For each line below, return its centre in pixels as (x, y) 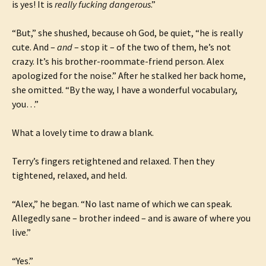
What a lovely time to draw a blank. (83, 132)
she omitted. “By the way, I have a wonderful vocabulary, (125, 90)
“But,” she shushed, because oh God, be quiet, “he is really (127, 33)
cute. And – (34, 47)
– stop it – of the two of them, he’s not (152, 47)
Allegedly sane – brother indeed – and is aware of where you (131, 218)
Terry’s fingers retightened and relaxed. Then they (113, 161)
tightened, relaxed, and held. (69, 175)
